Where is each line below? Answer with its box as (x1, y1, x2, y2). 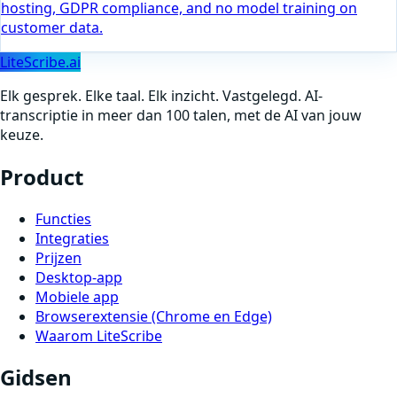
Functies (35, 208, 91, 229)
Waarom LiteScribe (35, 325, 162, 346)
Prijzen (35, 247, 82, 268)
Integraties (35, 228, 109, 248)
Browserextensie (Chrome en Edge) (35, 306, 272, 326)
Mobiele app (35, 286, 119, 307)
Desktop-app (35, 267, 122, 287)
